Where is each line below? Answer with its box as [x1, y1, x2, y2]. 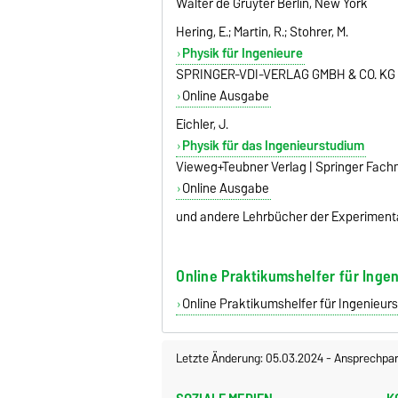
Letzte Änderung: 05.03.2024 [176, 347, 326, 370]
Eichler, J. [176, 114, 229, 136]
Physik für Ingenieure [181, 43, 303, 65]
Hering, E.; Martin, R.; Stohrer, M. [176, 21, 349, 44]
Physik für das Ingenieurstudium [181, 135, 364, 157]
